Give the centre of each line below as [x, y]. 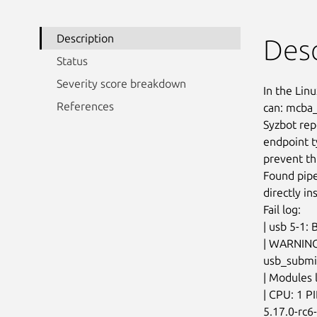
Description [85, 38]
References [85, 106]
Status [72, 60]
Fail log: [282, 209]
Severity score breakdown [121, 83]
